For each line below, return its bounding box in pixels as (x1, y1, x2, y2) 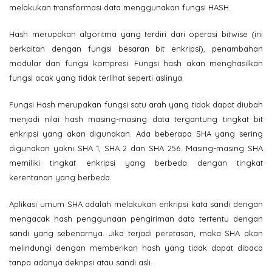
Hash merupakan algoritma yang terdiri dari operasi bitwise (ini (9, 29, 263, 39)
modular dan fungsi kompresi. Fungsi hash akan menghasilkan (9, 58, 263, 68)
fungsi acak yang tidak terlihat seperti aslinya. (9, 72, 184, 83)
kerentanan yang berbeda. (9, 172, 112, 182)
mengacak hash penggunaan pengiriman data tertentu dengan (9, 213, 263, 223)
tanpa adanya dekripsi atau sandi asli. (9, 257, 152, 267)
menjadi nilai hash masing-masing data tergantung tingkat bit (9, 114, 263, 124)
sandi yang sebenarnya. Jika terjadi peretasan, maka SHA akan (9, 228, 263, 238)
